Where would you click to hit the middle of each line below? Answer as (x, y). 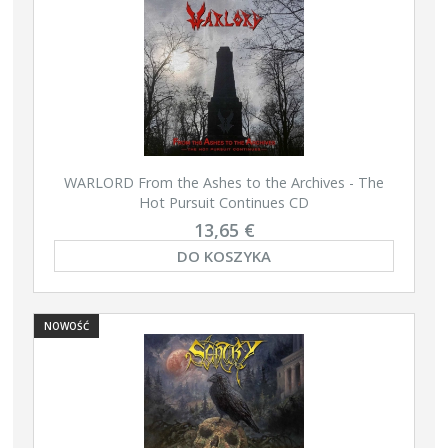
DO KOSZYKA (224, 255)
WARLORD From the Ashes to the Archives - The (224, 183)
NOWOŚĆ (66, 326)
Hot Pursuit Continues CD (224, 203)
